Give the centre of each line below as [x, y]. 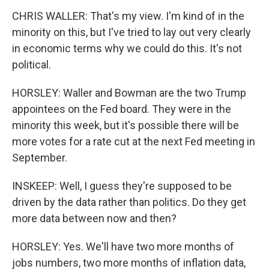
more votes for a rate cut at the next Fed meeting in [134, 141]
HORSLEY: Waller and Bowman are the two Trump [129, 93]
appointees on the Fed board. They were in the [122, 109]
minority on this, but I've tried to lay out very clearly [131, 32]
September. [40, 158]
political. [32, 65]
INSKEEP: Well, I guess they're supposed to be [122, 186]
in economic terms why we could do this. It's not [127, 48]
